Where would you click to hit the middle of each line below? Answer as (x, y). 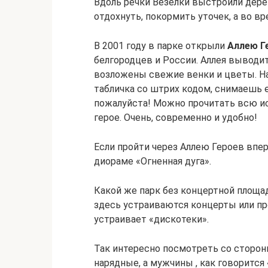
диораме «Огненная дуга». (153, 161)
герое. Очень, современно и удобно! (176, 118)
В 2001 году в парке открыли (161, 46)
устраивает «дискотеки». (151, 219)
